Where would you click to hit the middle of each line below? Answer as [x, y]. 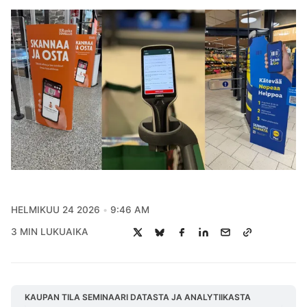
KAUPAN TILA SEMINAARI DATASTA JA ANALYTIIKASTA [138, 297]
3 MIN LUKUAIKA [50, 232]
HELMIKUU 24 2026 [56, 209]
